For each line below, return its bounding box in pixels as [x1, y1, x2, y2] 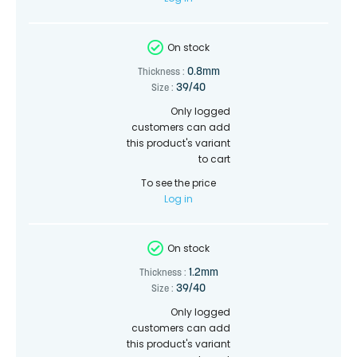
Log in [164, 191, 193, 206]
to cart [198, 151, 230, 166]
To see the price [141, 175, 216, 190]
